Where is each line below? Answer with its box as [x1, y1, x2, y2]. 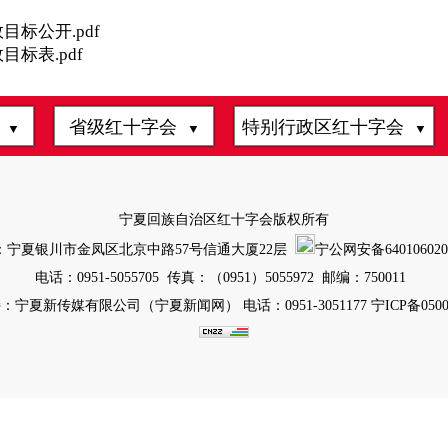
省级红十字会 [68, 117, 187, 137]
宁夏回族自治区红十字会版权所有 [119, 212, 329, 227]
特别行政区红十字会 [241, 117, 414, 137]
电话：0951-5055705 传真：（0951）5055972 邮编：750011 [34, 270, 414, 285]
